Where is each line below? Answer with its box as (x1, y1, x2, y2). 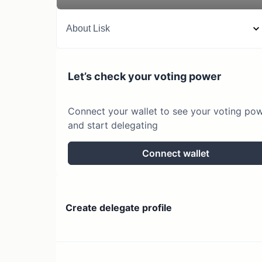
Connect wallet (142, 147, 209, 159)
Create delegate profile (65, 202, 172, 214)
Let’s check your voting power (68, 70, 221, 82)
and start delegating (68, 119, 158, 131)
